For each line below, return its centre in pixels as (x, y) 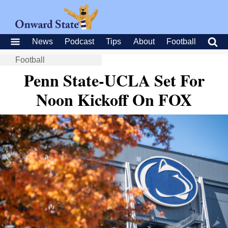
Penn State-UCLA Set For (114, 80)
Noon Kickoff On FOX (114, 99)
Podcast (80, 41)
